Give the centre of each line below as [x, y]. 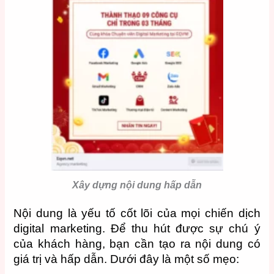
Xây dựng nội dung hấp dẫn [137, 185]
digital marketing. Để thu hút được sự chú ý [137, 228]
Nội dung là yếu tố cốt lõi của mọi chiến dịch [137, 213]
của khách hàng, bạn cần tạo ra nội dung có [137, 243]
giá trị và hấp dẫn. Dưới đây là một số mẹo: [127, 259]
